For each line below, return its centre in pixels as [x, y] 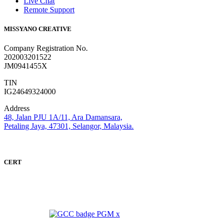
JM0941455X [26, 66]
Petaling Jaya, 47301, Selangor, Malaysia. [69, 126]
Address [17, 109]
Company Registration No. [46, 48]
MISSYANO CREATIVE [38, 29]
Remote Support [49, 9]
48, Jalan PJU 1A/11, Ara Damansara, [63, 117]
